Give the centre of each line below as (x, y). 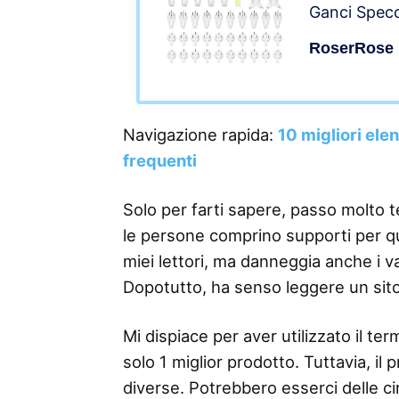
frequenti (160, 160)
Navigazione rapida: (200, 134)
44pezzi (340, 87)
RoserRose (352, 48)
